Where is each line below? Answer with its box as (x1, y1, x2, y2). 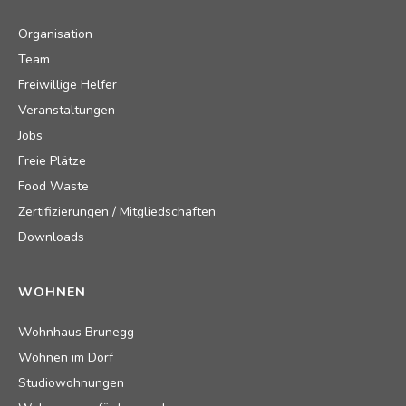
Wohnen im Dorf (18, 349, 113, 367)
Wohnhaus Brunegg (18, 324, 134, 342)
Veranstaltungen (18, 101, 115, 120)
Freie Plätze (18, 152, 86, 170)
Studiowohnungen (18, 374, 124, 392)
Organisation (18, 25, 92, 43)
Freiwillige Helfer (18, 76, 117, 94)
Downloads (18, 228, 84, 246)
